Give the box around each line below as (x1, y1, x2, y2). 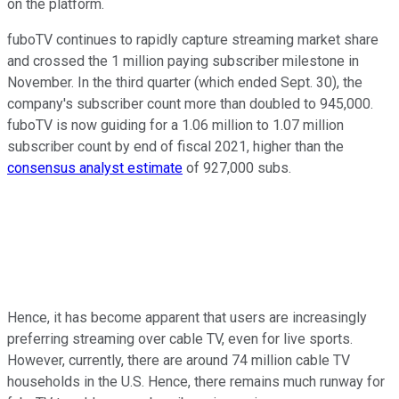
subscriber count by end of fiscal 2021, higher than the (7, 138, 344, 156)
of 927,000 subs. (183, 159, 291, 177)
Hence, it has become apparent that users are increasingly (7, 309, 367, 327)
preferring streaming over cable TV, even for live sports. (7, 330, 353, 348)
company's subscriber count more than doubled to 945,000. (7, 95, 373, 113)
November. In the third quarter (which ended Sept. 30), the (7, 74, 362, 92)
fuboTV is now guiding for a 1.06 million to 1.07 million (7, 117, 344, 134)
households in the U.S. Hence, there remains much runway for (7, 373, 385, 391)
